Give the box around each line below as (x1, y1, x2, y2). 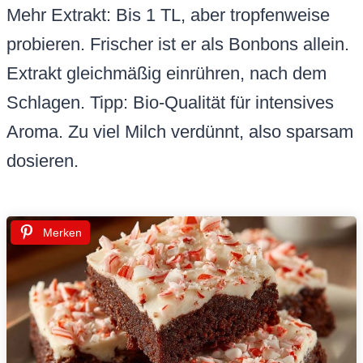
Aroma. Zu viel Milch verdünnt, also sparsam (6, 122, 353, 143)
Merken (43, 226, 82, 240)
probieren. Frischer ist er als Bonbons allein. (6, 34, 349, 55)
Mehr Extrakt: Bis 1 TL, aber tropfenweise (6, 5, 330, 26)
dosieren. (6, 151, 79, 172)
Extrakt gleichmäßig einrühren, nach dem (6, 63, 327, 84)
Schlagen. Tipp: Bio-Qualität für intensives (6, 92, 334, 113)
